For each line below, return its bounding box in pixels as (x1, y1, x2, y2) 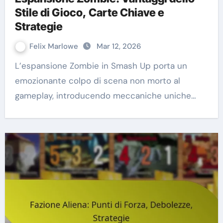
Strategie (14, 20, 63, 33)
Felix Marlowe (29, 41, 80, 52)
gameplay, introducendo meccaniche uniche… (14, 90, 196, 102)
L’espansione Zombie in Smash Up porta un (14, 60, 21, 72)
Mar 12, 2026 (96, 41, 141, 52)
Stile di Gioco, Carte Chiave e (14, 6, 164, 19)
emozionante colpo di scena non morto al (14, 75, 180, 87)
